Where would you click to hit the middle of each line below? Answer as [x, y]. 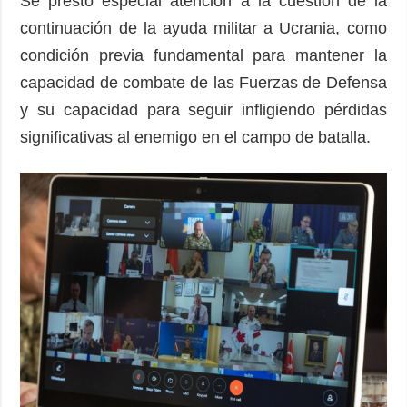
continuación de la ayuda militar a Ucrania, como [203, 29]
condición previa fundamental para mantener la [203, 56]
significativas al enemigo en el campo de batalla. [196, 138]
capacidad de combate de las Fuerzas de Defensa [203, 83]
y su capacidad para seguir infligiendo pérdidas [203, 110]
